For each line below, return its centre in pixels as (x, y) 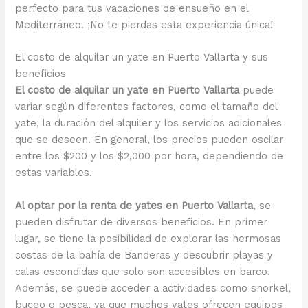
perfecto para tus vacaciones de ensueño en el (132, 9)
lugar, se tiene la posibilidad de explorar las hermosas (148, 238)
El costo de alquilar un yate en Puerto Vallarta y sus (142, 57)
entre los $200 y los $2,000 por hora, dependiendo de (150, 156)
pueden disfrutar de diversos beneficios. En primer (142, 222)
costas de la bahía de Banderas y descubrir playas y (144, 255)
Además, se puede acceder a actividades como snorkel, (153, 288)
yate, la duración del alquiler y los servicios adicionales (149, 123)
